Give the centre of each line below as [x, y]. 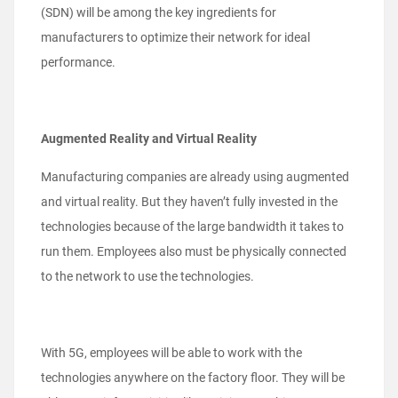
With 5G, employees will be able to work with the [171, 353]
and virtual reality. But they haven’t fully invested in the [189, 202]
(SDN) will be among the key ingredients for [159, 13]
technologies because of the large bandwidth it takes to [192, 227]
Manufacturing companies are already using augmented [195, 177]
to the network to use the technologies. [147, 277]
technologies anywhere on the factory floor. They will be [193, 378]
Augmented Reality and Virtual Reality [149, 139]
